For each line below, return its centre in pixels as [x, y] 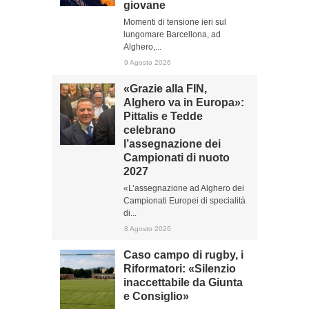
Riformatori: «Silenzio [180, 269]
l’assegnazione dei [172, 144]
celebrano [150, 130]
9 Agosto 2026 [148, 62]
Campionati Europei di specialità [185, 201]
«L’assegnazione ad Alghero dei [184, 188]
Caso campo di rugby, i [183, 255]
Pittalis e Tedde [163, 116]
